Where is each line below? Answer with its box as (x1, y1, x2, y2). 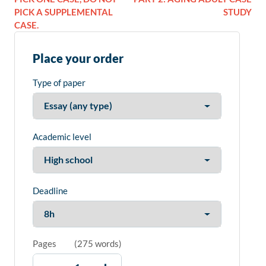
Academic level (33, 131, 91, 142)
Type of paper (33, 77, 85, 88)
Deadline (33, 185, 68, 197)
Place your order (33, 51, 123, 66)
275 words (77, 238, 119, 249)
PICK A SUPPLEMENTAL (14, 7, 113, 18)
